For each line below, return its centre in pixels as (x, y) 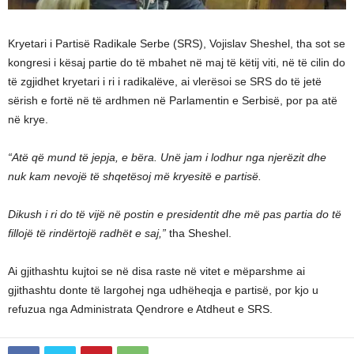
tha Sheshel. (199, 233)
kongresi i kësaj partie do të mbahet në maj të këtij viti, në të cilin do (177, 62)
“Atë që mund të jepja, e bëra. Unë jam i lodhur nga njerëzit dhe (167, 157)
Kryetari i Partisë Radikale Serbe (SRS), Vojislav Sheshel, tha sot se (177, 43)
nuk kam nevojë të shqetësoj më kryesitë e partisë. (135, 176)
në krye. (28, 119)
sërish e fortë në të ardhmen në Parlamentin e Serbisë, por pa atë (173, 100)
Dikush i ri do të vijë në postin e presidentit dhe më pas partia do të (175, 214)
